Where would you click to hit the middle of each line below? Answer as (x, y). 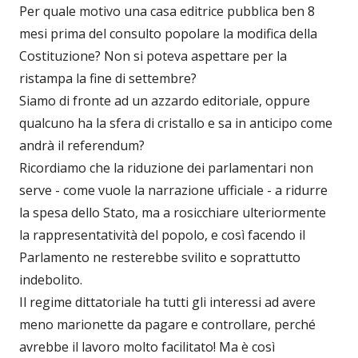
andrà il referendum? (82, 145)
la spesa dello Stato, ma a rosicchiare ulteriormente (173, 212)
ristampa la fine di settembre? (108, 78)
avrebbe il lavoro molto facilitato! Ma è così (147, 346)
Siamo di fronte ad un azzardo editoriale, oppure (165, 100)
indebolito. (51, 279)
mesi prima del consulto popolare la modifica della (168, 33)
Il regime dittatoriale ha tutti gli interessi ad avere (167, 302)
